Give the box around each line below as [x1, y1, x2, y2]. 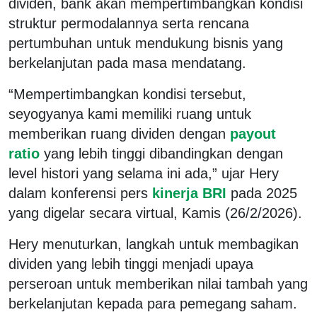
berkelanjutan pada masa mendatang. [8, 54, 246, 71]
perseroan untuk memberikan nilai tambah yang [8, 275, 308, 292]
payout [226, 125, 276, 142]
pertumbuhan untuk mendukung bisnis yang [8, 35, 283, 51]
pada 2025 [231, 185, 297, 201]
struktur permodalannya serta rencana [8, 15, 249, 31]
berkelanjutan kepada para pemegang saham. [8, 295, 297, 311]
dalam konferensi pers [8, 185, 148, 201]
